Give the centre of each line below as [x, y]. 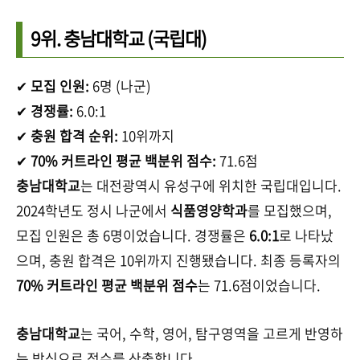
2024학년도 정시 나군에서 [93, 210]
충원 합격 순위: [74, 135]
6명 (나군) [120, 85]
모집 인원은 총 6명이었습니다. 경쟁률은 [133, 235]
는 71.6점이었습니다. [259, 284]
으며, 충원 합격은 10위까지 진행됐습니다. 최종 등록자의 [178, 260]
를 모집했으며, [290, 210]
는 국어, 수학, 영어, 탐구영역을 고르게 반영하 [212, 333]
